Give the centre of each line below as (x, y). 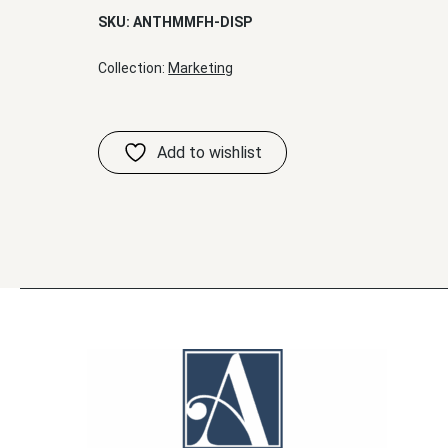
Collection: (133, 68)
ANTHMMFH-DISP (193, 22)
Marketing (201, 68)
